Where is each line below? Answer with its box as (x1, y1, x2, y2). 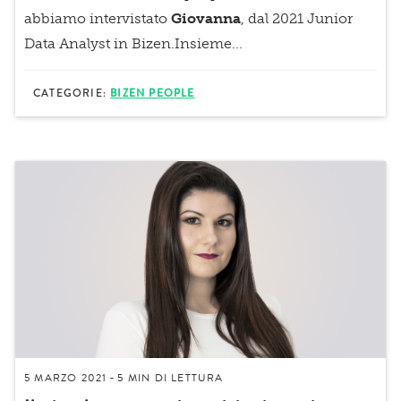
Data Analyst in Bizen (24, 34, 171, 52)
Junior (307, 9, 353, 27)
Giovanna (171, 9, 241, 27)
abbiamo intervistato (24, 9, 171, 27)
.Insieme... (171, 34, 243, 52)
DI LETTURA (150, 369, 224, 386)
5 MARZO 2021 (24, 369, 107, 386)
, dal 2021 (241, 9, 307, 27)
